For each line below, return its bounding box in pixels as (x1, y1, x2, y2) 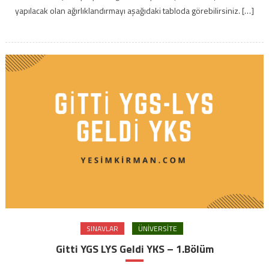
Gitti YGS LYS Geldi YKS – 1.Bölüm (55, 240, 214, 257)
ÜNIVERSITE (138, 222, 177, 234)
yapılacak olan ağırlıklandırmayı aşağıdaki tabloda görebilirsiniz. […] (15, 4, 254, 17)
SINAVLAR (86, 222, 118, 234)
